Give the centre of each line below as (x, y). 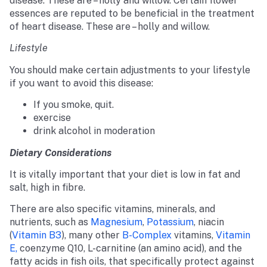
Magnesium (117, 222)
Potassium (170, 222)
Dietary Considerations (60, 153)
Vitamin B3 (37, 235)
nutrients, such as (50, 222)
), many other (92, 235)
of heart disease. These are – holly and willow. (110, 26)
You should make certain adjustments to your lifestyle (130, 70)
